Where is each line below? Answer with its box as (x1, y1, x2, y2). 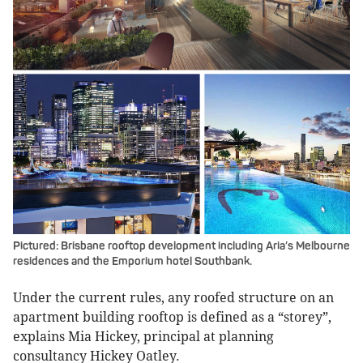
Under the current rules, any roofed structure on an (13, 290, 334, 306)
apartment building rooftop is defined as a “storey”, (13, 310, 331, 326)
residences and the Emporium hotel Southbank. (13, 254, 252, 269)
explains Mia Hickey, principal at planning (13, 329, 274, 345)
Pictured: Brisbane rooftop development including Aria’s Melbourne (13, 239, 350, 254)
